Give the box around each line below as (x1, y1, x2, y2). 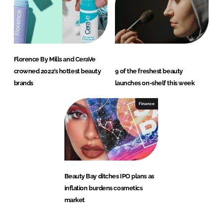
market (64, 196, 85, 204)
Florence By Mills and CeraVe (13, 55, 96, 63)
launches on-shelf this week (114, 79, 195, 87)
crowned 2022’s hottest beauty (13, 67, 101, 75)
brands (13, 79, 33, 87)
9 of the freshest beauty (114, 67, 183, 75)
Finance (138, 101, 155, 107)
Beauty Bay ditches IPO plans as (64, 172, 154, 180)
